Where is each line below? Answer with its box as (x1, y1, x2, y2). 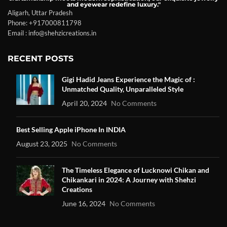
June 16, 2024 (62, 199, 105, 208)
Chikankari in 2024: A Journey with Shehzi (62, 175, 196, 184)
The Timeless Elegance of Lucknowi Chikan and (62, 166, 209, 174)
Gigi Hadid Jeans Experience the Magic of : (62, 75, 195, 84)
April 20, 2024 (62, 99, 107, 107)
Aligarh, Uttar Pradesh (8, 9, 72, 17)
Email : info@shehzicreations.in (8, 29, 96, 37)
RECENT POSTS (8, 54, 73, 63)
